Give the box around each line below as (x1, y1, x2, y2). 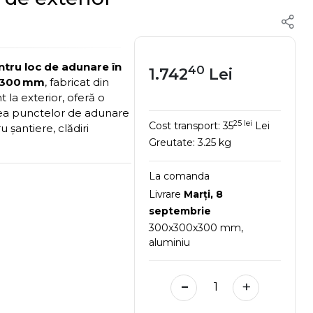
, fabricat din (45, 75, 110, 89)
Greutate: (149, 136, 198, 149)
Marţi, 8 (184, 188, 224, 201)
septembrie (149, 205, 212, 217)
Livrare (149, 188, 184, 201)
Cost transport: (149, 119, 224, 132)
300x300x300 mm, (149, 221, 244, 234)
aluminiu (149, 236, 191, 249)
